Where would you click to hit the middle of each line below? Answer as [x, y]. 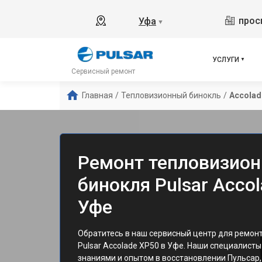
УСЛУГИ [226, 60]
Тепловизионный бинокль [171, 95]
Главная [97, 95]
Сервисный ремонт [103, 71]
